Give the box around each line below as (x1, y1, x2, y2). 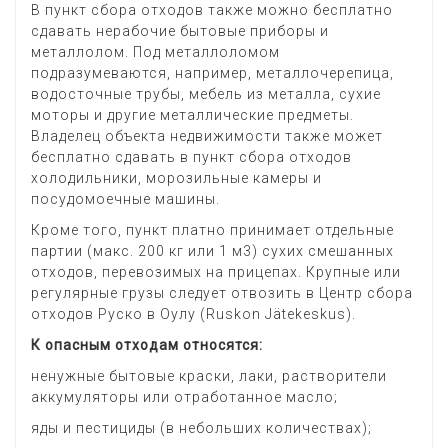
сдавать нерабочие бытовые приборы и (31, 23, 329, 40)
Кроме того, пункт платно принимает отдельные (31, 222, 394, 239)
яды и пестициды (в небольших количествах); (31, 420, 372, 437)
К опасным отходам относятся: (31, 337, 263, 354)
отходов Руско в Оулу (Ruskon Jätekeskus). (31, 306, 356, 323)
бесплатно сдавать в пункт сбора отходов (31, 149, 352, 166)
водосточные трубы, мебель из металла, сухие (31, 86, 381, 103)
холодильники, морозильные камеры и (31, 170, 322, 187)
